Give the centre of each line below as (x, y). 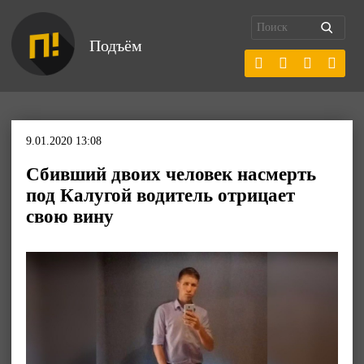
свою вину (70, 217)
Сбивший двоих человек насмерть (171, 174)
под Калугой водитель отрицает (160, 195)
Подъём (116, 45)
